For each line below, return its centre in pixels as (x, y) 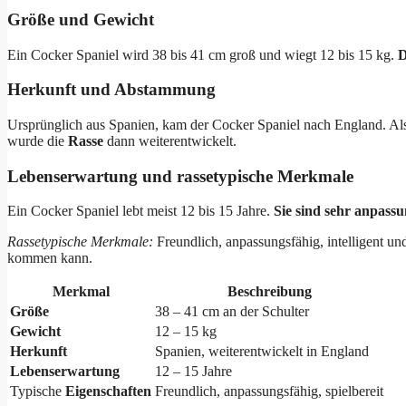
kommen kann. (50, 258)
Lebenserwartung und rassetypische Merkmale (180, 176)
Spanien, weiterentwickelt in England (262, 352)
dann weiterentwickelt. (170, 141)
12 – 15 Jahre (193, 372)
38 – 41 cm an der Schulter (232, 312)
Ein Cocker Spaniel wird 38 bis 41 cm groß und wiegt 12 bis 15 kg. (203, 54)
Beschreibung (269, 292)
